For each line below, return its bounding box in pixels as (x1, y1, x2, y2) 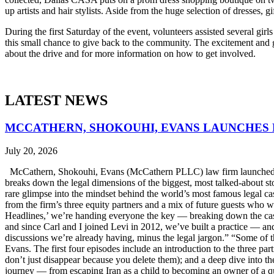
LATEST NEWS (5, 92, 108, 108)
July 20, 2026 (5, 146, 57, 157)
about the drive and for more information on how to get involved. (5, 48, 256, 59)
